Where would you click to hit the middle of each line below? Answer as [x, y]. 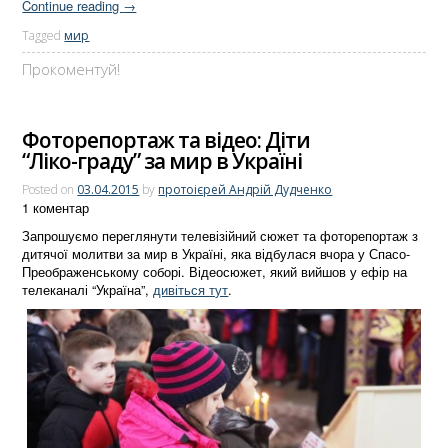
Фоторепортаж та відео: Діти [166, 140]
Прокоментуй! [71, 69]
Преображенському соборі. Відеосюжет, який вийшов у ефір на [215, 271]
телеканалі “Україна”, [88, 289]
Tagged [42, 36]
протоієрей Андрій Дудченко [245, 189]
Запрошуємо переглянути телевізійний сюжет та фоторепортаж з [220, 235]
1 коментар [56, 207]
